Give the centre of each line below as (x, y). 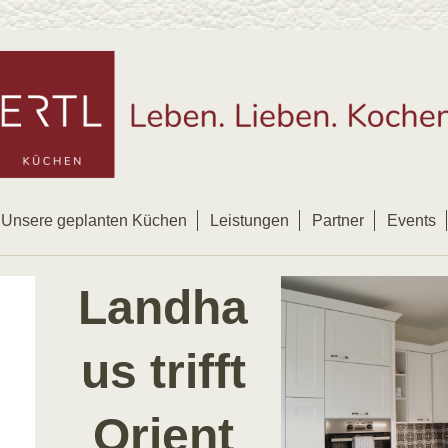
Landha (163, 308)
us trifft (163, 372)
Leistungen (249, 220)
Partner (338, 220)
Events (411, 220)
